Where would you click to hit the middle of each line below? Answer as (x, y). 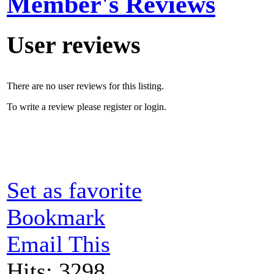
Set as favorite (74, 190)
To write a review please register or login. (87, 106)
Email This (58, 244)
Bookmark (56, 217)
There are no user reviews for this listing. (85, 86)
